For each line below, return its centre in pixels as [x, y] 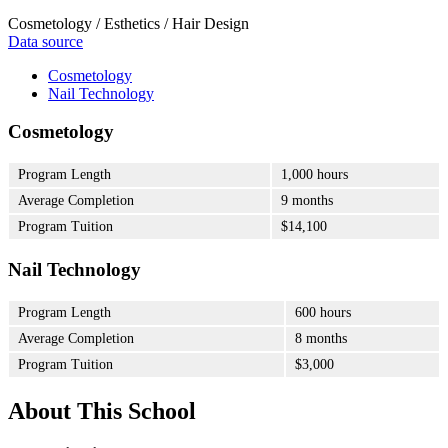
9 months [307, 201]
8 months [321, 338]
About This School [102, 410]
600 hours [323, 312]
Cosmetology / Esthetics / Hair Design [128, 23]
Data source [45, 41]
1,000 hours [314, 175]
